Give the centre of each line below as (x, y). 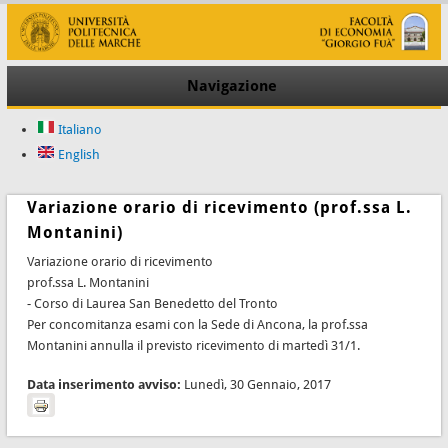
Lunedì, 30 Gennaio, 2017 (257, 384)
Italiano (78, 130)
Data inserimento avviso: (105, 384)
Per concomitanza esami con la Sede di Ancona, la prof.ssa (197, 324)
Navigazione (232, 86)
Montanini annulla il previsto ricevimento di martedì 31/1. (193, 345)
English (77, 155)
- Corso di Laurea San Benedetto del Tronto (152, 303)
